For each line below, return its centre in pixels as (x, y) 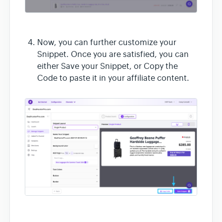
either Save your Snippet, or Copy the (108, 66)
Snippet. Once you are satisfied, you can (113, 54)
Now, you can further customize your (107, 42)
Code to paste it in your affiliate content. (113, 78)
